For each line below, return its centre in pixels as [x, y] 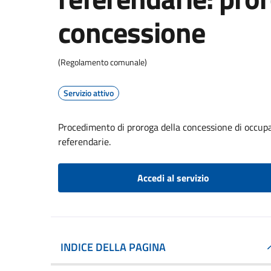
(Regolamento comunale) [103, 62]
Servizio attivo [89, 93]
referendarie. [84, 142]
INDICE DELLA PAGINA [113, 247]
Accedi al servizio [173, 178]
